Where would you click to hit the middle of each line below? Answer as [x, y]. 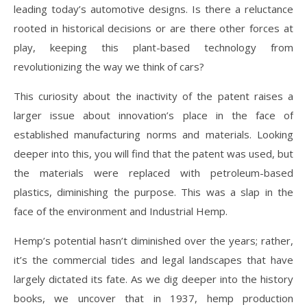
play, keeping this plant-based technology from [153, 47]
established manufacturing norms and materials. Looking [153, 134]
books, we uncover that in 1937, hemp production [153, 298]
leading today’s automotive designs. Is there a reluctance [153, 9]
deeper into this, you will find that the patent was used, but [153, 153]
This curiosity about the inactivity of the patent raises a [153, 96]
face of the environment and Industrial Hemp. [121, 211]
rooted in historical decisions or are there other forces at [153, 28]
